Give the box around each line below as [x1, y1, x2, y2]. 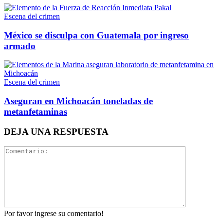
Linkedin [96, 32, 125, 40]
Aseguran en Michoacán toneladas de [4, 95, 153, 106]
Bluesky [98, 87, 123, 95]
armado [4, 40, 36, 51]
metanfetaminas [4, 106, 67, 117]
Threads [98, 138, 123, 147]
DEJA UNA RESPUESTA [4, 126, 109, 137]
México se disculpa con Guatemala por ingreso [4, 30, 189, 40]
